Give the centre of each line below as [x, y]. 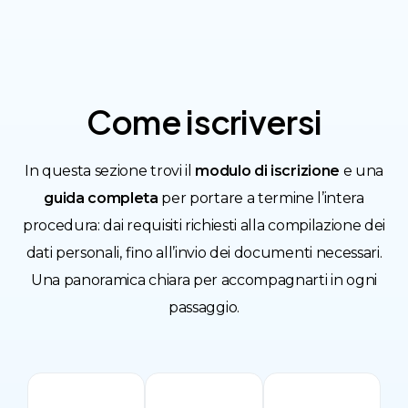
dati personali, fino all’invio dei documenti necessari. [204, 253]
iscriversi [254, 122]
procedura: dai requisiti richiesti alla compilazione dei [204, 226]
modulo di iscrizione [267, 171]
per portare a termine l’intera [261, 199]
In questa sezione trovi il [110, 171]
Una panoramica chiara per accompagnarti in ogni [204, 280]
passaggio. [204, 308]
